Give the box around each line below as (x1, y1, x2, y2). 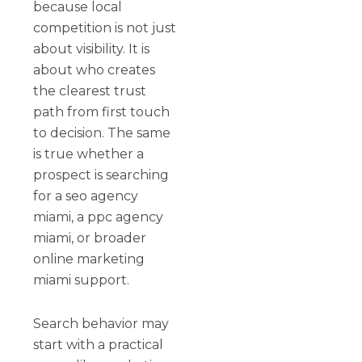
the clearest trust (33, 82, 147, 99)
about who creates (33, 61, 156, 78)
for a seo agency (33, 187, 139, 204)
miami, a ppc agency (33, 208, 164, 225)
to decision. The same (33, 124, 171, 141)
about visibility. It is (33, 40, 150, 57)
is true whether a (33, 145, 145, 162)
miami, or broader (33, 229, 147, 246)
